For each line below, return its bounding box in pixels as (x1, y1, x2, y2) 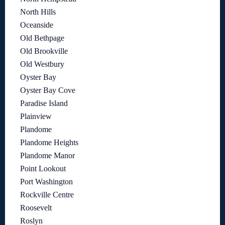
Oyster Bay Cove (20, 86, 75, 95)
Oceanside (20, 21, 53, 30)
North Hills (20, 8, 56, 17)
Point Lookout (20, 164, 66, 173)
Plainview (20, 112, 52, 121)
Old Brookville (20, 47, 68, 56)
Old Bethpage (20, 34, 64, 43)
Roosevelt (20, 203, 52, 212)
